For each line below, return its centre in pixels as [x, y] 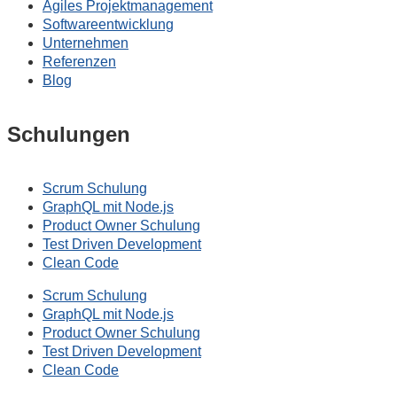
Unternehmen [86, 43]
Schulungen [69, 135]
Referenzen [79, 61]
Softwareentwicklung [108, 24]
